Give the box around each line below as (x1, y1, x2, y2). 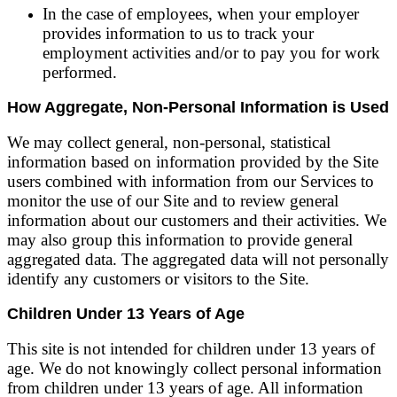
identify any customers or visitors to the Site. (7, 269, 309, 288)
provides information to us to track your (43, 24, 314, 43)
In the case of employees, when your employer (43, 4, 359, 23)
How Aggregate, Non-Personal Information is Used (7, 98, 389, 116)
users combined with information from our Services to (7, 172, 374, 191)
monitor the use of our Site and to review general (7, 191, 339, 210)
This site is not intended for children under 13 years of (7, 339, 375, 358)
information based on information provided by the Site (7, 152, 378, 171)
